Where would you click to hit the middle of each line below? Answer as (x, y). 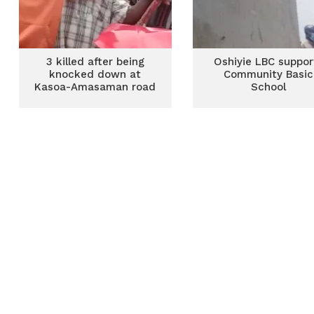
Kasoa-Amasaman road (95, 87)
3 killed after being (95, 62)
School (269, 87)
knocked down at (95, 74)
